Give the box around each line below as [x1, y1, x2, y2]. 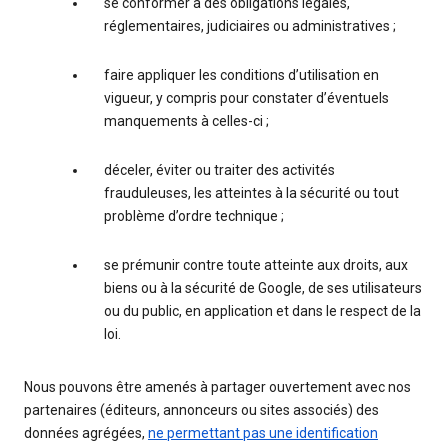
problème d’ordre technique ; [104, 208, 284, 225]
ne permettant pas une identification [148, 425, 378, 442]
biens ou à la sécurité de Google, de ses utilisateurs [104, 280, 422, 297]
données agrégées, [24, 425, 148, 442]
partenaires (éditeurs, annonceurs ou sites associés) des [24, 402, 379, 419]
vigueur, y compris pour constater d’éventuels [104, 90, 389, 107]
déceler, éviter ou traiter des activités [104, 162, 335, 179]
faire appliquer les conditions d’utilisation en [104, 67, 379, 84]
